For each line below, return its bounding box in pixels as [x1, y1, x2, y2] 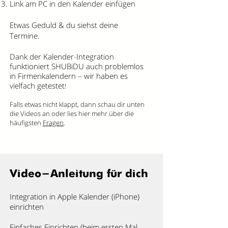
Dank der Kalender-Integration [10, 51, 114, 62]
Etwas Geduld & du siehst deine [10, 20, 118, 30]
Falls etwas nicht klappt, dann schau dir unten [10, 100, 145, 109]
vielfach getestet [10, 80, 65, 91]
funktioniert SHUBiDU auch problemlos [10, 61, 144, 71]
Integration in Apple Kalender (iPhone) [10, 191, 139, 202]
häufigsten [10, 118, 43, 127]
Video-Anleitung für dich [10, 169, 148, 180]
